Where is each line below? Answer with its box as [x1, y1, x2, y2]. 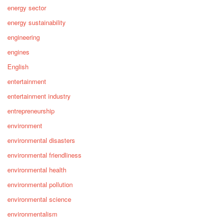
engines [7, 47, 29, 57]
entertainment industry [7, 91, 71, 101]
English [7, 62, 28, 72]
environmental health [7, 165, 66, 175]
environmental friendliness [7, 150, 82, 160]
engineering [7, 32, 40, 42]
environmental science [7, 194, 71, 204]
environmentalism [7, 209, 57, 219]
